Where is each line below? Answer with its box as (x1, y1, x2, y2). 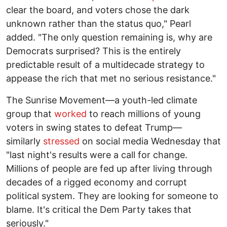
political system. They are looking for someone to (6, 191, 218, 202)
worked (54, 108, 87, 120)
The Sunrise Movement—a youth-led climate (6, 95, 197, 106)
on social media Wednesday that (80, 136, 221, 147)
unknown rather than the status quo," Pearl (6, 18, 191, 29)
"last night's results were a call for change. (6, 149, 187, 161)
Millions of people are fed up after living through (6, 163, 212, 174)
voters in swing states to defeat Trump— (6, 122, 182, 133)
